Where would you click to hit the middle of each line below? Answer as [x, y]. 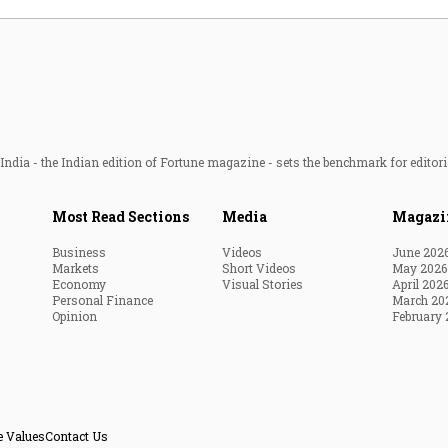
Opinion [74, 316]
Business [79, 252]
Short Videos [259, 268]
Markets [75, 268]
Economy [79, 284]
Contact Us [76, 436]
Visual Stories [262, 284]
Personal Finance [102, 300]
